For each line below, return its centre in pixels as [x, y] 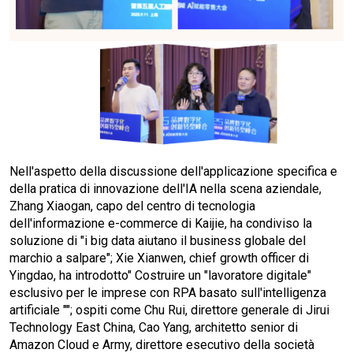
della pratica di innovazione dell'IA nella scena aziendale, [165, 188]
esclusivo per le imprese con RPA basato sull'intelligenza [168, 292]
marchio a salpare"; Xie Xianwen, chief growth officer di [159, 258]
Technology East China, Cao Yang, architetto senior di [154, 327]
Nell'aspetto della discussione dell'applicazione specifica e [173, 171]
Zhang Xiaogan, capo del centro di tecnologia [132, 206]
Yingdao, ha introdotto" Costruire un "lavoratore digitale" [160, 275]
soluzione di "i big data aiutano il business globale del [158, 240]
